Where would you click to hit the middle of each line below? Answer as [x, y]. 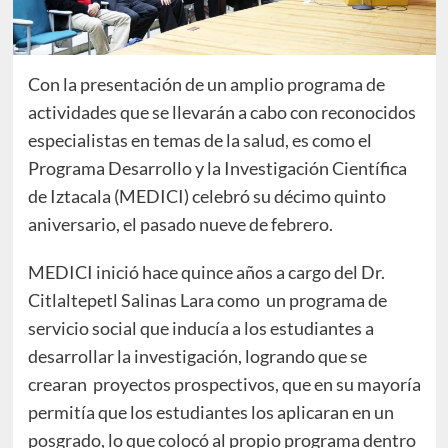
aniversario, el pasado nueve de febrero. [180, 223]
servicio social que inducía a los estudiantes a [200, 327]
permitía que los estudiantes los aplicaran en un [210, 411]
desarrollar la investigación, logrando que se [197, 355]
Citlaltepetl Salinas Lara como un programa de [207, 299]
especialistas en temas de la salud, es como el [199, 139]
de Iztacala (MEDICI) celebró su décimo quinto [206, 195]
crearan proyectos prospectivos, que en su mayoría [224, 383]
